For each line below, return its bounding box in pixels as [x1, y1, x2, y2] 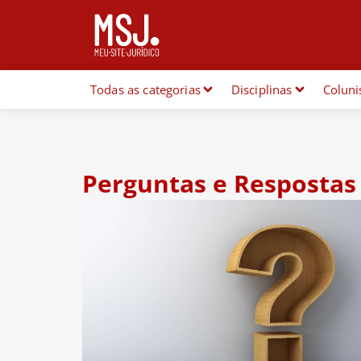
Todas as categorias [90, 81, 201, 98]
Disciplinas [230, 81, 293, 98]
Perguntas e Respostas [82, 167, 356, 200]
